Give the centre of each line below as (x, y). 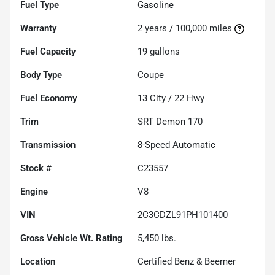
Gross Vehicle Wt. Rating (72, 238)
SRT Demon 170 (170, 122)
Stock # (36, 168)
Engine (34, 192)
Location (38, 262)
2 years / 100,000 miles (185, 29)
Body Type (41, 75)
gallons (164, 52)
